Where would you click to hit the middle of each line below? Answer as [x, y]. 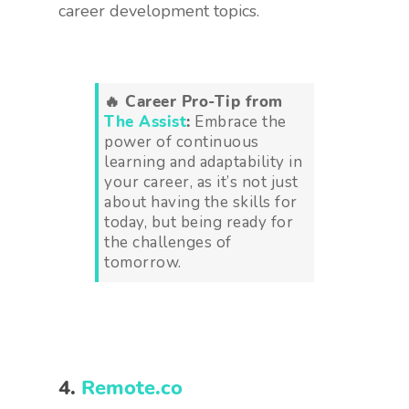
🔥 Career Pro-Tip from [194, 101]
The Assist [145, 121]
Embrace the [238, 121]
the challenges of [168, 242]
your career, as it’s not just [201, 182]
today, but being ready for [199, 222]
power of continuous [182, 142]
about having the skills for [201, 202]
